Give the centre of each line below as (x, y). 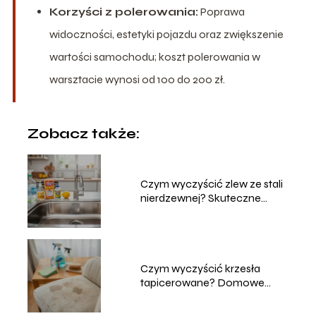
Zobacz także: (83, 134)
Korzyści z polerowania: (123, 12)
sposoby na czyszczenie (201, 297)
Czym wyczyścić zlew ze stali (211, 184)
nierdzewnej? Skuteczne (200, 198)
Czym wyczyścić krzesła (200, 269)
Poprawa (221, 12)
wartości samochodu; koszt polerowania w (154, 57)
